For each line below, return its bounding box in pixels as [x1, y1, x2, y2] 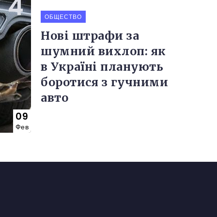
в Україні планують [41, 59, 163, 74]
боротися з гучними [41, 75, 168, 89]
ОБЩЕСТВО [45, 12, 82, 21]
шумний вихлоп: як [41, 44, 166, 58]
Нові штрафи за [41, 28, 139, 43]
